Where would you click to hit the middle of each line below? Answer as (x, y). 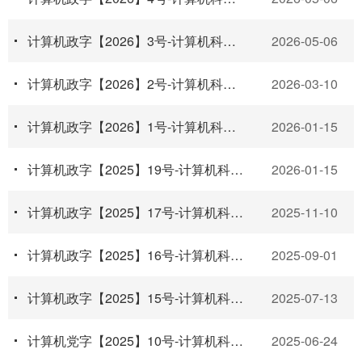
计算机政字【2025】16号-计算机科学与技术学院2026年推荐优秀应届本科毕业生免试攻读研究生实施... (237, 255)
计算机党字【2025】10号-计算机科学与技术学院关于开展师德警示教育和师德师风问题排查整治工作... (237, 341)
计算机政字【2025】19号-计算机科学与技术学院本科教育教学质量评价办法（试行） (237, 170)
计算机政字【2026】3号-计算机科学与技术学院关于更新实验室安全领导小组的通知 (230, 41)
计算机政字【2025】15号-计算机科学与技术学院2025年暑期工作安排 (237, 298)
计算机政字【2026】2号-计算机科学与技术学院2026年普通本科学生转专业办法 (230, 84)
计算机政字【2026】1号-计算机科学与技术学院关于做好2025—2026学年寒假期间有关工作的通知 (230, 127)
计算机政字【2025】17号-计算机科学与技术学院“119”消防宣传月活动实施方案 (237, 213)
